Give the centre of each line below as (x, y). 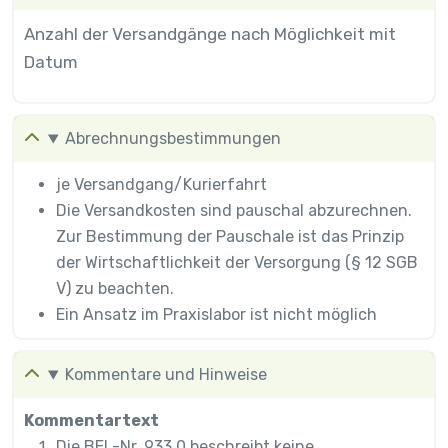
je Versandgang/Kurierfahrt (161, 185)
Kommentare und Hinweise (165, 375)
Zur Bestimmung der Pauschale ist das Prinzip (230, 237)
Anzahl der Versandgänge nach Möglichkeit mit (210, 34)
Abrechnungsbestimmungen (172, 139)
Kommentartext (91, 421)
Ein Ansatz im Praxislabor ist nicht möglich (216, 315)
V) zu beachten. (115, 289)
